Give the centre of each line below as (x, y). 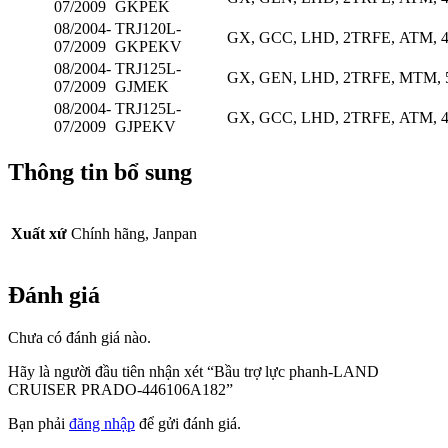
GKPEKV (148, 46)
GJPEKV (145, 126)
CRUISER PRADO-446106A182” (120, 389)
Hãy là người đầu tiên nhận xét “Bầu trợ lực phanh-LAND (193, 371)
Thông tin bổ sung (100, 171)
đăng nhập (102, 423)
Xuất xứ (39, 233)
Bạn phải (38, 423)
